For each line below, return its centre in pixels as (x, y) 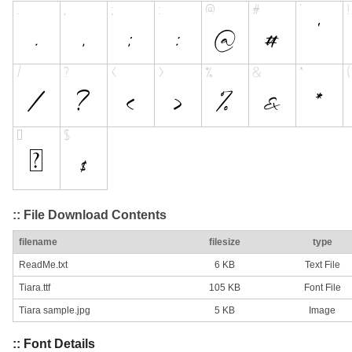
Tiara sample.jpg (55, 311)
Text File (322, 265)
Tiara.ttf (35, 288)
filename (38, 242)
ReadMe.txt (43, 265)
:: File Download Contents (90, 214)
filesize (225, 242)
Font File (322, 288)
